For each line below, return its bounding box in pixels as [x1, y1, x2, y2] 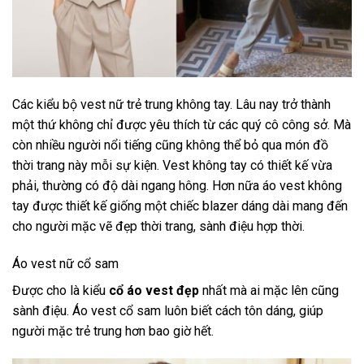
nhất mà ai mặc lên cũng [202, 282, 339, 298]
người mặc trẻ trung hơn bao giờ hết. [12, 323, 214, 339]
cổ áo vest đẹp [109, 282, 199, 298]
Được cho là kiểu [12, 282, 106, 298]
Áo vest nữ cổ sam [12, 255, 119, 271]
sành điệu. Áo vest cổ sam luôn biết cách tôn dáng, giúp [12, 302, 323, 318]
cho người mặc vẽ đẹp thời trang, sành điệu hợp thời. [12, 219, 305, 235]
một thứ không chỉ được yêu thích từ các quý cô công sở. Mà [12, 117, 351, 133]
